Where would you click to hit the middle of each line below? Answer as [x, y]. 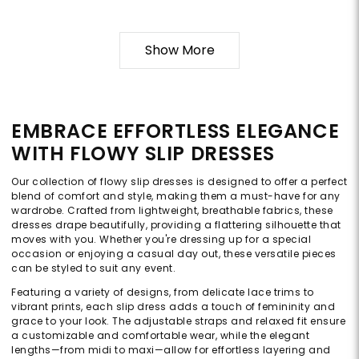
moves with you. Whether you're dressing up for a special [161, 239]
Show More [179, 50]
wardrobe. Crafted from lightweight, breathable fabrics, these [172, 210]
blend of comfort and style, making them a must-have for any [176, 196]
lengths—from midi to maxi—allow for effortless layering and [171, 349]
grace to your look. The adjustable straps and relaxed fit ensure [178, 321]
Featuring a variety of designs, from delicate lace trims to [163, 292]
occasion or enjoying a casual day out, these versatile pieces [174, 253]
